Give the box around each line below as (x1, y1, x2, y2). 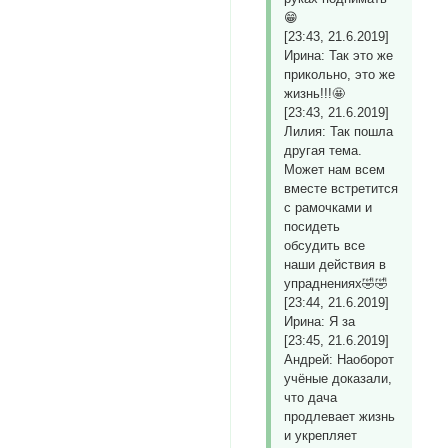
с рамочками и (284, 200, 373, 216)
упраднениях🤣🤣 (284, 276, 389, 292)
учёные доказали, (284, 371, 393, 387)
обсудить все (284, 238, 366, 254)
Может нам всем (284, 162, 386, 178)
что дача (284, 390, 338, 406)
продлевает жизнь (284, 409, 396, 425)
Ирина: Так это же (284, 48, 394, 64)
